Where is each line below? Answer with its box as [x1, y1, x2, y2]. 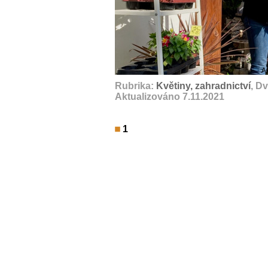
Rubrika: [115, 81, 156, 91]
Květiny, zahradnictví [156, 81, 251, 91]
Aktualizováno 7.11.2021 [115, 92, 224, 102]
